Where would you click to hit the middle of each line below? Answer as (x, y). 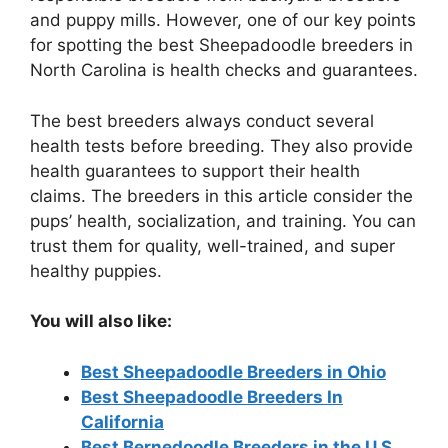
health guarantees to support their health (195, 170)
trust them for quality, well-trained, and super (212, 245)
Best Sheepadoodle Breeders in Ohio (233, 371)
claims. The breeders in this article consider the (221, 195)
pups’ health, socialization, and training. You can (223, 220)
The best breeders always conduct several (202, 120)
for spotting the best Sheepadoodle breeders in (221, 45)
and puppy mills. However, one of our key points (223, 20)
